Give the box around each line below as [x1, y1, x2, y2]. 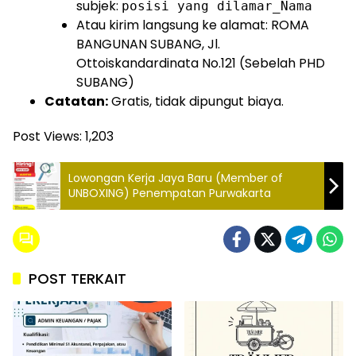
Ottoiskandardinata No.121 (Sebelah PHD [76, 54, 325, 72]
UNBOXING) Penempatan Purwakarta [68, 185, 271, 201]
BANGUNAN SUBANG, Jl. [76, 35, 220, 53]
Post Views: [13, 127, 82, 145]
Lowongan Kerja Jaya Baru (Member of [68, 170, 283, 186]
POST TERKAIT [29, 269, 126, 288]
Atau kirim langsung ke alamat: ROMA [76, 16, 309, 34]
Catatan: [44, 92, 108, 110]
